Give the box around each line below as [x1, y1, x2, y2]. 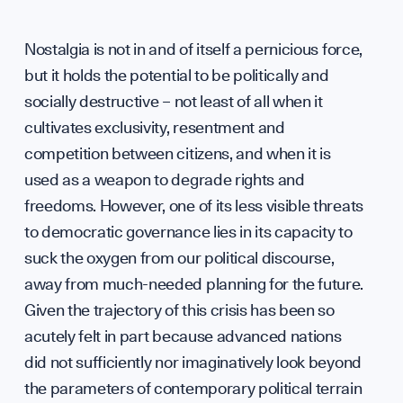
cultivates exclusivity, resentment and [23, 117, 285, 137]
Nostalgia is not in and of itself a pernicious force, [23, 39, 363, 58]
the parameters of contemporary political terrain [23, 378, 363, 398]
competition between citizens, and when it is [23, 143, 331, 163]
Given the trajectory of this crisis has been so [23, 300, 335, 319]
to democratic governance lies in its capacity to [23, 221, 353, 241]
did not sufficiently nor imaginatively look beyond [23, 352, 362, 372]
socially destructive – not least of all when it [23, 91, 323, 111]
